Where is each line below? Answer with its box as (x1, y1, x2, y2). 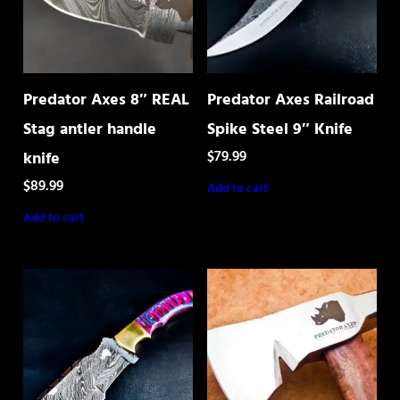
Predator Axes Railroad (206, 87, 374, 114)
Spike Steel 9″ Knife (206, 117, 353, 144)
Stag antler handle (23, 117, 156, 144)
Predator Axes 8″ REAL (23, 87, 189, 114)
